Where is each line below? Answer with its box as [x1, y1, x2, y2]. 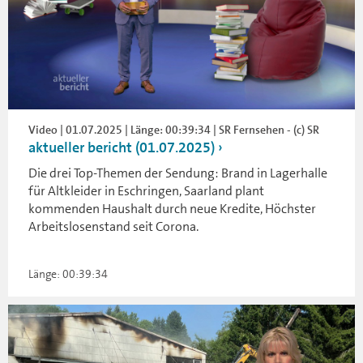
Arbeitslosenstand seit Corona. [28, 218, 199, 235]
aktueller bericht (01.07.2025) [28, 138, 215, 157]
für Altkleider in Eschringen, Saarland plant [28, 182, 264, 199]
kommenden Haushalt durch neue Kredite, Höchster [28, 200, 316, 217]
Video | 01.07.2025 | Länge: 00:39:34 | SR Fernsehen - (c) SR [28, 122, 319, 137]
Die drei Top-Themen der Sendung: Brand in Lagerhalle [28, 164, 327, 181]
